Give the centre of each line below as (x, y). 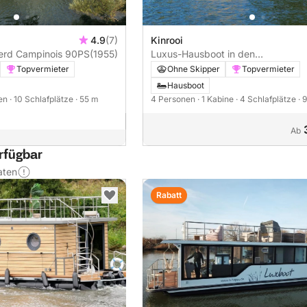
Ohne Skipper (194, 69)
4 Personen (174, 99)
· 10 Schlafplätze (42, 99)
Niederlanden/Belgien (199, 68)
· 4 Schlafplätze (267, 99)
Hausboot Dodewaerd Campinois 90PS (77, 54)
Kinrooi (167, 40)
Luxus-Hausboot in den (203, 54)
